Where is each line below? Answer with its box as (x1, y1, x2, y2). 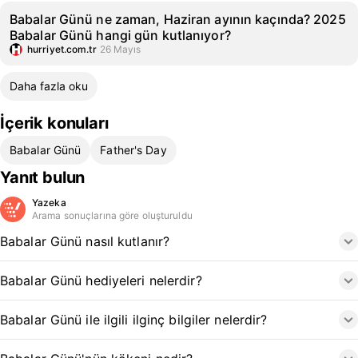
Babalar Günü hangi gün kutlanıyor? (10, 27, 231, 43)
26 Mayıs (99, 43, 141, 55)
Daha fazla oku (10, 79, 88, 93)
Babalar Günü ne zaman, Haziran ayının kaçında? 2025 (10, 11, 346, 27)
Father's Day (100, 143, 167, 157)
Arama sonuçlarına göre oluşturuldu (32, 209, 193, 221)
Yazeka (32, 197, 66, 209)
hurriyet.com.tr (27, 43, 97, 55)
